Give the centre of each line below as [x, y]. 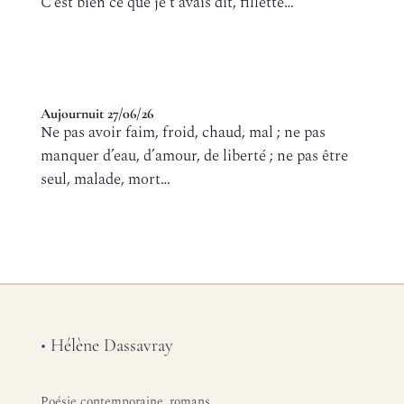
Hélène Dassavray [109, 345]
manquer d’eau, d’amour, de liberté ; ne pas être [194, 156]
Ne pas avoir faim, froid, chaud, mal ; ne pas [183, 133]
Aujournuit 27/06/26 [96, 114]
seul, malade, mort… [105, 179]
